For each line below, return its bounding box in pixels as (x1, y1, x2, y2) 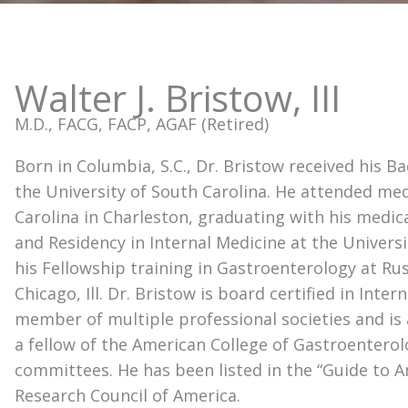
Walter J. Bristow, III (14, 72, 341, 123)
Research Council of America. (14, 383, 240, 406)
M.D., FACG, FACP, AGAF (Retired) (14, 112, 269, 135)
